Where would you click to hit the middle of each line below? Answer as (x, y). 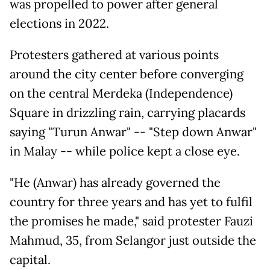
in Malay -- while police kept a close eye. (125, 152)
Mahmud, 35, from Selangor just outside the (133, 241)
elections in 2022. (59, 24)
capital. (30, 260)
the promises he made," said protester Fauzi (131, 221)
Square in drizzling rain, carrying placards (127, 113)
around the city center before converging (127, 74)
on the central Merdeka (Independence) (121, 94)
